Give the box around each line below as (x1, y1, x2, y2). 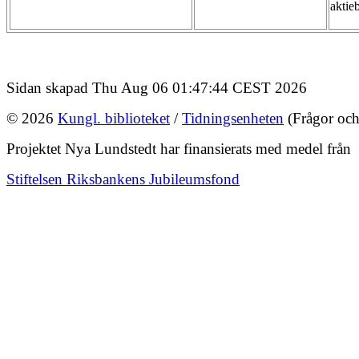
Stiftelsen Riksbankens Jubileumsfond (6, 170, 240, 188)
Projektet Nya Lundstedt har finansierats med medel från (6, 139, 351, 157)
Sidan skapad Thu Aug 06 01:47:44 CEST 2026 (6, 79, 307, 96)
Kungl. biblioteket (58, 109, 170, 127)
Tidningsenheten (182, 109, 284, 127)
